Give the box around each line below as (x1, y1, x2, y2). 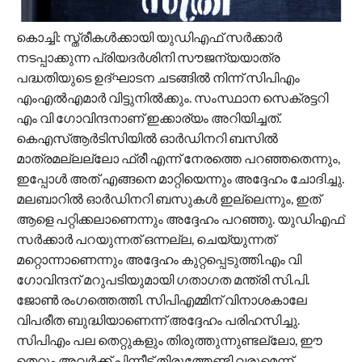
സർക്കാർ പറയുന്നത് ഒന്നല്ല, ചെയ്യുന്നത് (16, 230, 276, 246)
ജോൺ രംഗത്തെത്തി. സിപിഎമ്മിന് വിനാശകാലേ (16, 291, 307, 307)
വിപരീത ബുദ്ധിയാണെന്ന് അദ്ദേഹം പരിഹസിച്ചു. (16, 311, 300, 327)
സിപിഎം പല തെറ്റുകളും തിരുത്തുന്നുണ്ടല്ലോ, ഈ (16, 331, 322, 347)
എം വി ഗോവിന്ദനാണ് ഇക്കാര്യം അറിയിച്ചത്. (16, 109, 281, 125)
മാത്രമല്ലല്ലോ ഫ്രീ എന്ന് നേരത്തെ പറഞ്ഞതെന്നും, (16, 149, 340, 166)
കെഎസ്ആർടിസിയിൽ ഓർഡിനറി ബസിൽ (16, 129, 278, 145)
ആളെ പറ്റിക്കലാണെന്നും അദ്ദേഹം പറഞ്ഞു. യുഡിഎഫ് (16, 210, 344, 226)
